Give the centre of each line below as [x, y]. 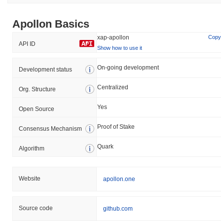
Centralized [113, 87]
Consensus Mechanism [50, 129]
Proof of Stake [116, 127]
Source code [36, 208]
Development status [45, 69]
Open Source [37, 109]
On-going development [128, 67]
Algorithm [32, 148]
